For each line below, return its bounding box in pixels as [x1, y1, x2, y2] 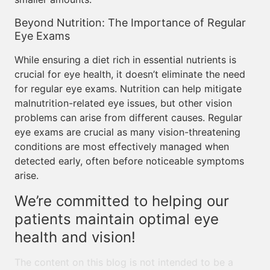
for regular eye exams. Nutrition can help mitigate [14, 83, 242, 95]
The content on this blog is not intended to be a [14, 256, 233, 268]
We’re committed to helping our [14, 192, 229, 210]
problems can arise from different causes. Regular [14, 111, 242, 124]
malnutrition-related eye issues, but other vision [14, 97, 232, 109]
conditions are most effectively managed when [14, 140, 229, 152]
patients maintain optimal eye [14, 210, 219, 228]
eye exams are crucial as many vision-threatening [14, 126, 240, 138]
